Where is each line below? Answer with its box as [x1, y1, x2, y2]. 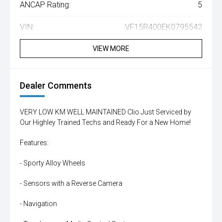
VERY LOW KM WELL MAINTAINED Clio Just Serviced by [20, 108, 191, 116]
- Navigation [20, 200, 57, 208]
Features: [20, 139, 49, 147]
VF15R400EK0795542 [125, 22, 202, 32]
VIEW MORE [93, 45, 129, 53]
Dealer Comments [20, 80, 92, 91]
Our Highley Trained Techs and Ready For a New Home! [20, 118, 191, 127]
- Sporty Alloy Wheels [20, 159, 85, 167]
